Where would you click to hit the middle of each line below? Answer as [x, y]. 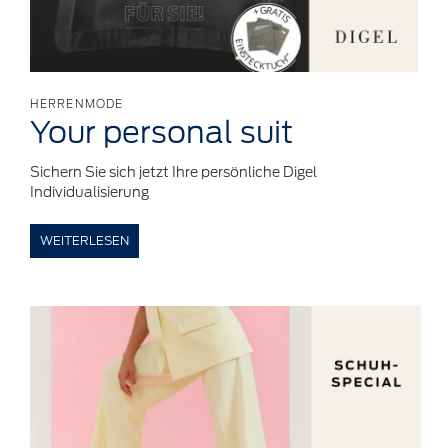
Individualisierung [89, 191]
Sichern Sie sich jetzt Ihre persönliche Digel [173, 171]
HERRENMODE [76, 103]
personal [168, 132]
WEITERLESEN [84, 240]
